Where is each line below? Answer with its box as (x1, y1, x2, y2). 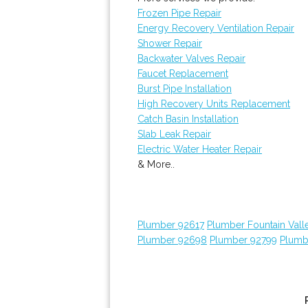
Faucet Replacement (137, 68, 228, 79)
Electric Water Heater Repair (137, 144, 262, 155)
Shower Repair (137, 38, 202, 49)
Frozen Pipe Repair (137, 8, 221, 19)
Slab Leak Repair (137, 129, 211, 140)
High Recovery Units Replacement (137, 98, 290, 109)
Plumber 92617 (137, 219, 204, 230)
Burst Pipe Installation (137, 83, 232, 94)
